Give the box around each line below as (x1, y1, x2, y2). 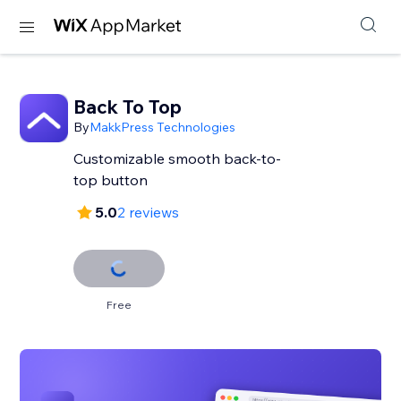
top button (73, 171, 149, 189)
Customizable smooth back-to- (73, 149, 282, 167)
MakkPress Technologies (90, 119, 236, 135)
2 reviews (117, 203, 180, 221)
